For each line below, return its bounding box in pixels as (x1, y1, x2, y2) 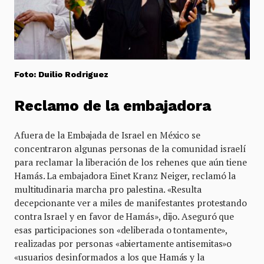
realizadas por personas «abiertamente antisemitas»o (14, 237, 232, 249)
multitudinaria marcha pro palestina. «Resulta (14, 183, 202, 195)
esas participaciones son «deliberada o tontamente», (14, 223, 227, 236)
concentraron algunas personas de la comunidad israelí (14, 142, 247, 154)
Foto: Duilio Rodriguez (14, 70, 108, 80)
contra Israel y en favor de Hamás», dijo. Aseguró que (14, 210, 235, 222)
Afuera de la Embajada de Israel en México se (14, 128, 200, 141)
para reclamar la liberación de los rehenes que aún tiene (14, 156, 247, 168)
